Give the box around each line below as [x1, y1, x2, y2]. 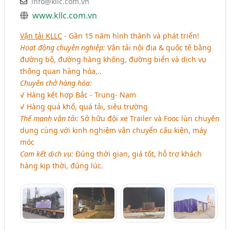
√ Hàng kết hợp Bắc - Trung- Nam [20, 90, 137, 100]
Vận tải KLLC [20, 31, 63, 41]
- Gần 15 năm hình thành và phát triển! [62, 31, 200, 41]
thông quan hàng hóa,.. [20, 66, 102, 76]
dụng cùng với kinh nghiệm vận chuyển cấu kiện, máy [20, 125, 207, 136]
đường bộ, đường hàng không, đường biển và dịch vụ [20, 54, 207, 65]
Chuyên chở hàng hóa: [20, 78, 92, 88]
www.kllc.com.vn [32, 10, 98, 22]
